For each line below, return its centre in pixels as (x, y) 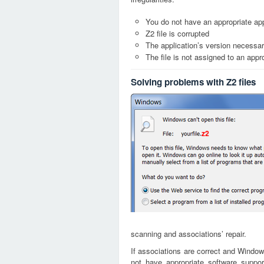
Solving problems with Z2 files (193, 82)
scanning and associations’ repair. (189, 234)
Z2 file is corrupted (177, 33)
